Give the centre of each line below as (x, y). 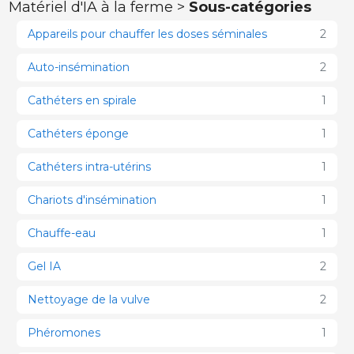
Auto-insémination (79, 67)
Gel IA (44, 266)
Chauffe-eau (62, 233)
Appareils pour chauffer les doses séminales (147, 34)
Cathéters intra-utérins (89, 166)
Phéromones (64, 332)
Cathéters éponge (78, 133)
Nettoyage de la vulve (89, 299)
